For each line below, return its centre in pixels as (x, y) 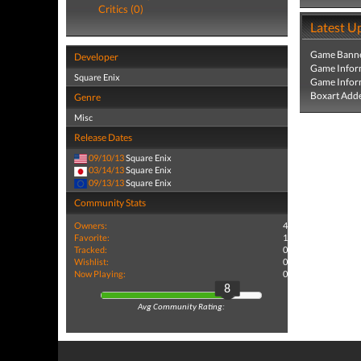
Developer (96, 57)
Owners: (91, 225)
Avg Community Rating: (181, 308)
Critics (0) (121, 9)
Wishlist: (91, 261)
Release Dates (103, 137)
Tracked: (91, 249)
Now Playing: (100, 273)
